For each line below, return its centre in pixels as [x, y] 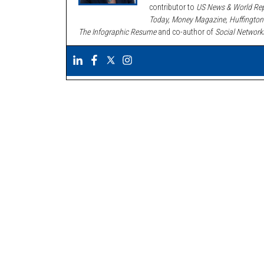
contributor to [173, 7]
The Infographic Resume [117, 32]
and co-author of [186, 32]
